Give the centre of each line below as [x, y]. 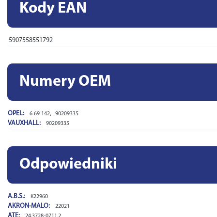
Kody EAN [53, 9]
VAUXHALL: [25, 123]
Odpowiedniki [68, 165]
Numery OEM [65, 82]
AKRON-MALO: [30, 206]
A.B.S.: [17, 196]
